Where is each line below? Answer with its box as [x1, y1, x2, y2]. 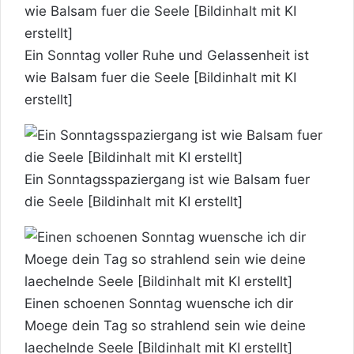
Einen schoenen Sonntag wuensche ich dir [24, 295, 293, 311]
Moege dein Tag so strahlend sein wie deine [24, 317, 306, 333]
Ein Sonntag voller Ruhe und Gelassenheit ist [24, 47, 309, 63]
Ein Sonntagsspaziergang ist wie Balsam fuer [24, 171, 310, 187]
